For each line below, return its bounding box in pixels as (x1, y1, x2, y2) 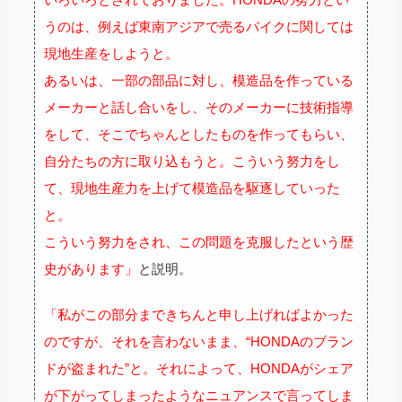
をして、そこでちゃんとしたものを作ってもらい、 (44, 126, 354, 142)
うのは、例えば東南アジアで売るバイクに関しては (44, 18, 354, 34)
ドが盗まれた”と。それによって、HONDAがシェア (44, 360, 354, 376)
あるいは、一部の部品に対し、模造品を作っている (44, 72, 354, 88)
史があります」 (44, 260, 138, 276)
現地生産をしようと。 (44, 45, 179, 61)
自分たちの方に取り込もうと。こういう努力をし (44, 153, 340, 169)
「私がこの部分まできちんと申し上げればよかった (44, 306, 354, 322)
